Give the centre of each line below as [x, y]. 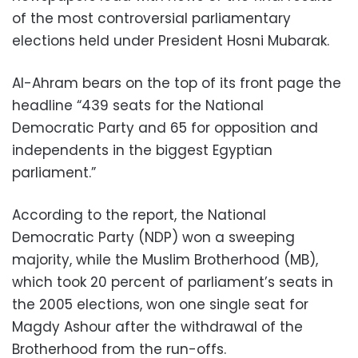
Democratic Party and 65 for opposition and [165, 128]
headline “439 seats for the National [138, 105]
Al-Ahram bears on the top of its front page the [177, 83]
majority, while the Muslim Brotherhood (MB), [165, 260]
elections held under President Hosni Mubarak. [171, 41]
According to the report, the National [139, 215]
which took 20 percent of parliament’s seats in [173, 282]
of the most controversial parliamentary [151, 18]
